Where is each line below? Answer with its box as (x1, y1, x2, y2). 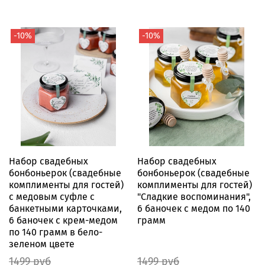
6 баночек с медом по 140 (137, 203, 250, 215)
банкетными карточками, (9, 203, 122, 215)
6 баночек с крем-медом (9, 215, 118, 227)
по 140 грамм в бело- (9, 227, 102, 238)
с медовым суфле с (9, 191, 95, 203)
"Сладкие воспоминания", (137, 191, 251, 203)
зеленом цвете (9, 238, 75, 250)
